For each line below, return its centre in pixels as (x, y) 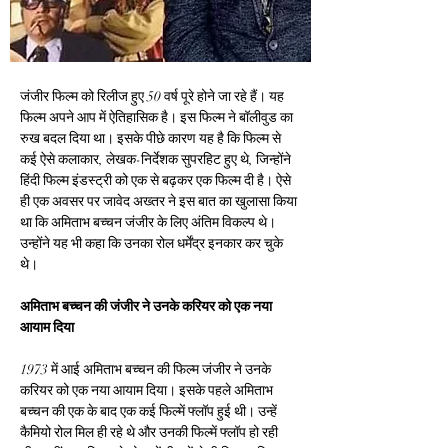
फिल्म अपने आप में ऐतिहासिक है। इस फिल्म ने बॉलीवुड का (158, 117)
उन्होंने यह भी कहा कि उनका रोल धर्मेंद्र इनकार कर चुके (153, 243)
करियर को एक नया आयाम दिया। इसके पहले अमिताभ (148, 390)
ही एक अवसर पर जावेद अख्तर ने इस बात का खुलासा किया (160, 201)
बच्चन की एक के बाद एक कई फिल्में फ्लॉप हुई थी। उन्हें (150, 411)
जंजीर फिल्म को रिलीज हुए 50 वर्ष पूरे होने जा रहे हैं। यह (153, 96)
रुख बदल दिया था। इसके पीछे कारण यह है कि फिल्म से (152, 138)
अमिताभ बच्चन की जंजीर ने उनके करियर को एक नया (147, 306)
